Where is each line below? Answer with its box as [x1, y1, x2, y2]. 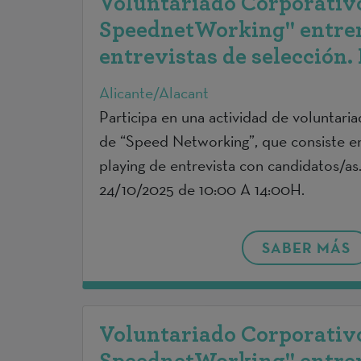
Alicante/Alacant [99, 82, 209, 104]
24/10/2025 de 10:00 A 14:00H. [99, 179, 305, 201]
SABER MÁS [261, 238, 351, 258]
